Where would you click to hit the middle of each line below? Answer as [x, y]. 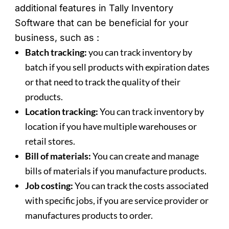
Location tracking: [62, 112]
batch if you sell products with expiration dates [118, 67]
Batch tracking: [56, 52]
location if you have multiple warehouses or [111, 127]
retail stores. [50, 141]
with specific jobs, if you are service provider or [118, 201]
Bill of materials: [58, 156]
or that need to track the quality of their [103, 82]
